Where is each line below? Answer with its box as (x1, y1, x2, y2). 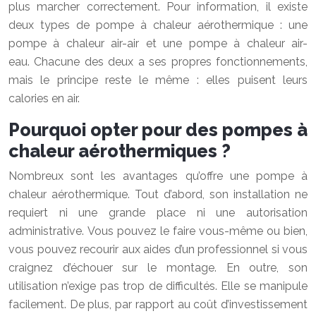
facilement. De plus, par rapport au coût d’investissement (8, 298, 308, 312)
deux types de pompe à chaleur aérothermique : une (8, 18, 308, 32)
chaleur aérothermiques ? (8, 140, 231, 162)
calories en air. (8, 92, 80, 106)
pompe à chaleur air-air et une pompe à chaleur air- (8, 37, 308, 51)
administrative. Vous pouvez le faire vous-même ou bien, (8, 224, 308, 238)
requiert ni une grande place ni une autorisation (8, 206, 308, 220)
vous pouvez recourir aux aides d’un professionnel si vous (8, 243, 308, 257)
